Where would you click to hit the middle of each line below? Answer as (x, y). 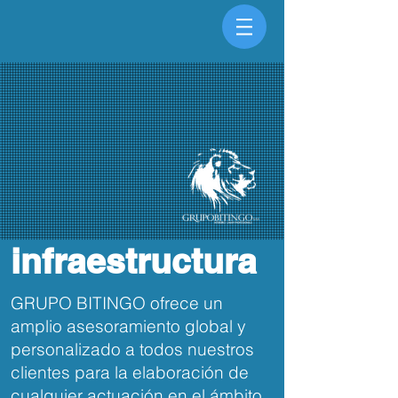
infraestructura (134, 261)
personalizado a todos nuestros (132, 349)
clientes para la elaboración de (130, 372)
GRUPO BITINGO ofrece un (117, 303)
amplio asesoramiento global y (128, 326)
